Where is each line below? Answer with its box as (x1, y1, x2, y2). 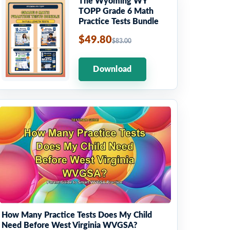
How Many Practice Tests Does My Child (2, 211, 152, 220)
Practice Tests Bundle (79, 17, 159, 26)
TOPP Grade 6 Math (79, 7, 154, 15)
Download (93, 65, 132, 74)
